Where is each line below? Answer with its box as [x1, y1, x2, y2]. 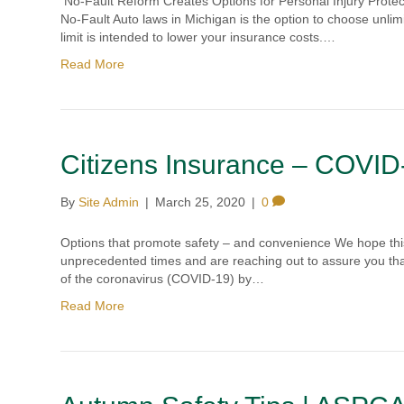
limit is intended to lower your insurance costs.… [60, 30, 336, 44]
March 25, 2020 [155, 195, 246, 209]
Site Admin [78, 195, 140, 209]
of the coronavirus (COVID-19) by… [60, 271, 265, 286]
